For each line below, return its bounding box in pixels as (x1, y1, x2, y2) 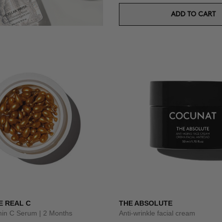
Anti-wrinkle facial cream (119, 209, 195, 217)
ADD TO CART (171, 11, 216, 17)
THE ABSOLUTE (119, 199, 172, 207)
